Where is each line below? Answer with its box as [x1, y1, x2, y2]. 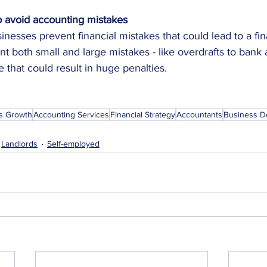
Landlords [1, 138, 38, 148]
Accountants [176, 110, 222, 119]
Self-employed [47, 138, 100, 148]
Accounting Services [33, 110, 109, 119]
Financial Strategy [110, 110, 175, 119]
